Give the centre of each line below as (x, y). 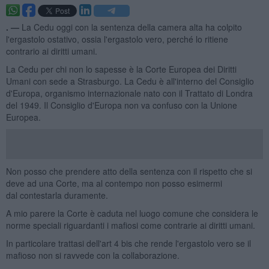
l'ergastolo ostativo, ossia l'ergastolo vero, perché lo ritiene (117, 39)
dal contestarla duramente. (57, 195)
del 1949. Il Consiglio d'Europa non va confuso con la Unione (121, 105)
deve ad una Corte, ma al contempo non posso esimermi (114, 183)
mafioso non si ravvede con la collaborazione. (92, 255)
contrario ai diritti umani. (51, 51)
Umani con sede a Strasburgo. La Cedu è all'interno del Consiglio (130, 81)
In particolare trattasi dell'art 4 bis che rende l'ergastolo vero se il (128, 243)
